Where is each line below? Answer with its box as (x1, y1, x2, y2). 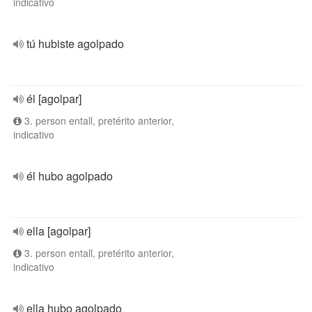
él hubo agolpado (26, 168, 113, 184)
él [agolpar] (26, 91, 81, 107)
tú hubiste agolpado (26, 36, 124, 52)
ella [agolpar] (26, 223, 91, 239)
